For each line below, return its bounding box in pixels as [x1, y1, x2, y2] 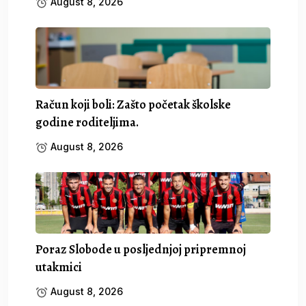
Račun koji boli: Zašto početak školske [36, 96, 231, 113]
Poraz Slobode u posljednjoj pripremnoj [36, 240, 246, 258]
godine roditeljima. [36, 113, 139, 130]
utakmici [36, 258, 82, 275]
